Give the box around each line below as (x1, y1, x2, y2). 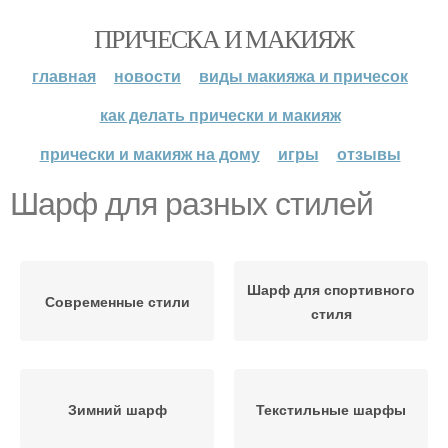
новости (114, 64, 181, 87)
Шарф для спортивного (247, 279, 415, 299)
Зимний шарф (67, 399, 167, 419)
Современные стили (44, 291, 190, 311)
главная (32, 64, 96, 87)
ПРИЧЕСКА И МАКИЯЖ (94, 21, 354, 55)
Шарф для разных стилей (10, 186, 373, 222)
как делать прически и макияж (99, 103, 341, 126)
